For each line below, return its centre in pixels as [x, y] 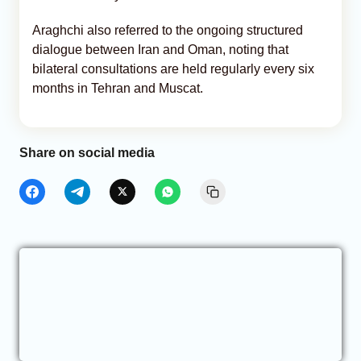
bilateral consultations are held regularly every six [173, 68]
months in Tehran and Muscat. [118, 88]
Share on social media [87, 152]
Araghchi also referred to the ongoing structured [168, 30]
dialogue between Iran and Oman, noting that [160, 49]
